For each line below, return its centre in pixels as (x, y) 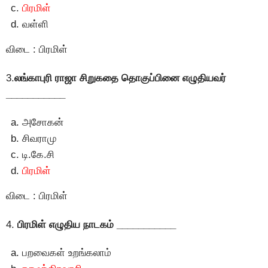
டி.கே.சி (38, 155)
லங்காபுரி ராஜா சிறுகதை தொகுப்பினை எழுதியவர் (120, 78)
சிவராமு (39, 139)
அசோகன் (43, 123)
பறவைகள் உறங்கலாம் (67, 253)
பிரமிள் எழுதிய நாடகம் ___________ (97, 224)
